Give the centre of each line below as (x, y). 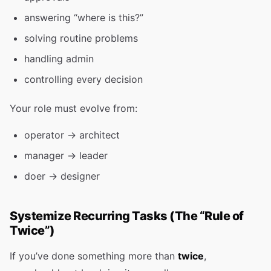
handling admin (59, 59)
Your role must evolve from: (73, 108)
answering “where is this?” (84, 18)
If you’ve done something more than (94, 256)
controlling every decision (83, 79)
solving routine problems (81, 38)
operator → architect (72, 135)
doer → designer (62, 176)
